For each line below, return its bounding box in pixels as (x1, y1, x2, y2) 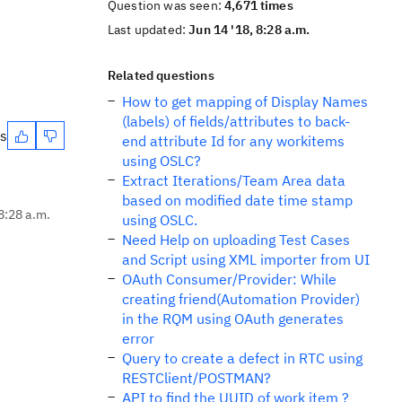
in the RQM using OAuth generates (122, 310, 344, 328)
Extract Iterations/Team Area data (122, 171, 345, 189)
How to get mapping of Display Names (122, 92, 368, 110)
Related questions (108, 67, 214, 83)
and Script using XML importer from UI (122, 250, 370, 268)
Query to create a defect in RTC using (122, 349, 363, 367)
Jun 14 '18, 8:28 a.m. (188, 22, 310, 38)
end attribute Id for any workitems (122, 132, 345, 150)
